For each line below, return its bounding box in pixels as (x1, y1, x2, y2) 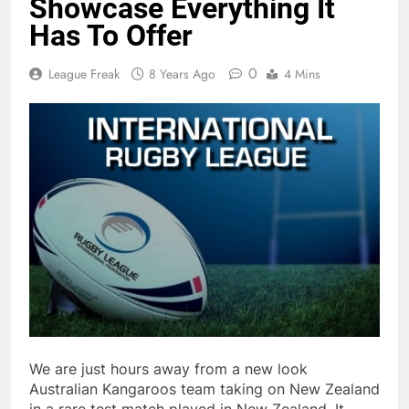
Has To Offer (29, 18, 193, 54)
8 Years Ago (149, 65, 215, 84)
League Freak (48, 65, 120, 84)
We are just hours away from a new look (29, 360, 308, 379)
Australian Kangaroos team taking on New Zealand (29, 380, 380, 399)
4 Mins (284, 65, 320, 84)
